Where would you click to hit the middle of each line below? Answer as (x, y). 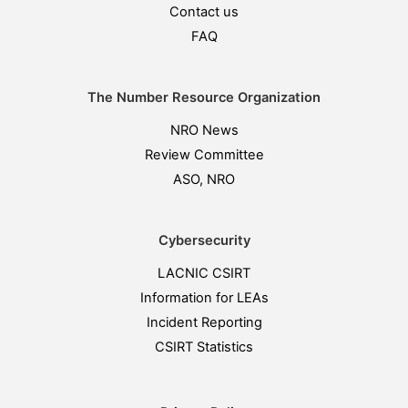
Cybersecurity (204, 240)
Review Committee (204, 155)
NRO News (204, 130)
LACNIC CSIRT (204, 273)
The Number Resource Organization (204, 97)
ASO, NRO (204, 179)
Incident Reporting (204, 322)
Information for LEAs (204, 298)
